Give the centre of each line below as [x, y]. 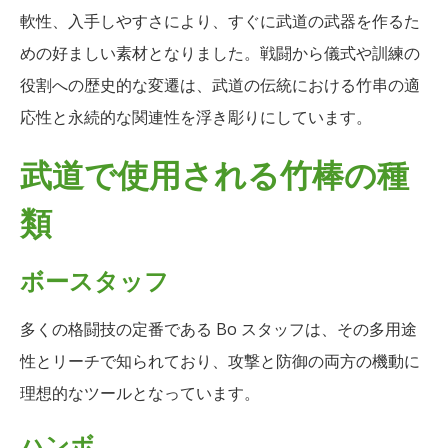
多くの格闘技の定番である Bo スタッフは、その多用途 [218, 328]
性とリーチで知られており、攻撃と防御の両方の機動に [220, 360]
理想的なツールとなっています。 [140, 392]
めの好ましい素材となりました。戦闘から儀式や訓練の [220, 52]
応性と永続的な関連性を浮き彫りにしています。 [196, 116]
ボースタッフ [94, 278]
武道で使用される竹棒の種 [214, 172]
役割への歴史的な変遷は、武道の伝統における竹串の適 [220, 84]
